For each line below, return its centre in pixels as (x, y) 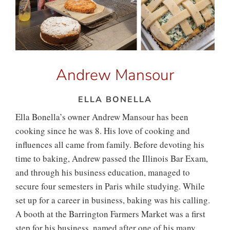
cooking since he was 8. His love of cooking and (103, 130)
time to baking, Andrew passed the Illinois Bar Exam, (112, 158)
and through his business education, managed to (103, 172)
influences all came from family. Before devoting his (110, 144)
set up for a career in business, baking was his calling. (113, 200)
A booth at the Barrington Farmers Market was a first (110, 214)
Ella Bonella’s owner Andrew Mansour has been (102, 117)
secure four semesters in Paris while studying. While (110, 186)
